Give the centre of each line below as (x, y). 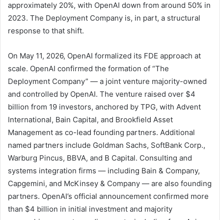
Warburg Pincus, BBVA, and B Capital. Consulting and (100, 158)
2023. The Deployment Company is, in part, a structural (104, 18)
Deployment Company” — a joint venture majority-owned (107, 81)
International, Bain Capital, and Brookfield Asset (90, 119)
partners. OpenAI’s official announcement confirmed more (108, 196)
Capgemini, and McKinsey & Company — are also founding (110, 183)
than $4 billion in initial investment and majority (90, 209)
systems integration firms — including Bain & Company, (104, 170)
